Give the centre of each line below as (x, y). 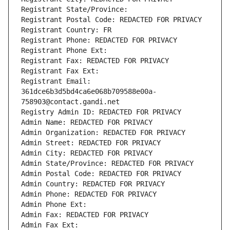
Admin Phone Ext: (54, 205)
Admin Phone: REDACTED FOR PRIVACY (89, 194)
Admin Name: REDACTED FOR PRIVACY (87, 122)
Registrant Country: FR (66, 30)
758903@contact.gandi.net (70, 102)
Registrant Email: (56, 81)
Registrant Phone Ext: (64, 51)
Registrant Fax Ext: (60, 71)
